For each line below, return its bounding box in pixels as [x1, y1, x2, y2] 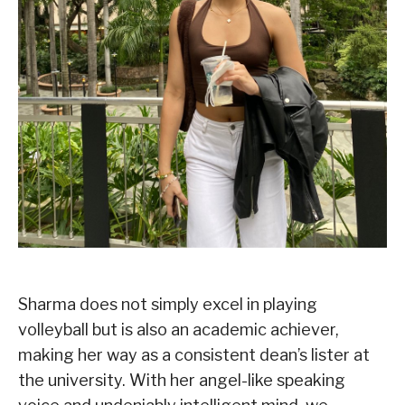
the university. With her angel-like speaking [18, 370, 345, 390]
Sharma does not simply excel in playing [18, 294, 317, 314]
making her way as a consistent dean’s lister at [18, 344, 370, 364]
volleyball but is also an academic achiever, [18, 319, 339, 339]
